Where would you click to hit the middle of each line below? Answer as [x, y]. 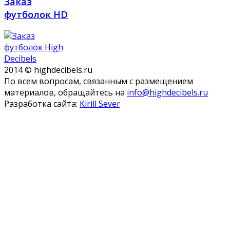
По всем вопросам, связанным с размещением [99, 81]
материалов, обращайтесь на [65, 92]
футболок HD [36, 14]
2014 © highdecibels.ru [48, 70]
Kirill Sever [100, 103]
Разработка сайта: [42, 103]
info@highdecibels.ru [167, 92]
